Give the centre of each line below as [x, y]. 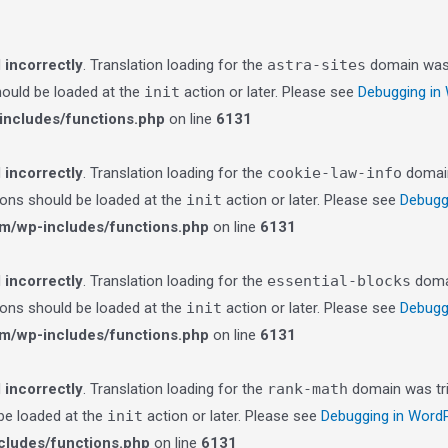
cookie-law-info [334, 173]
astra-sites [316, 65]
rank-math [307, 389]
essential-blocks [339, 281]
